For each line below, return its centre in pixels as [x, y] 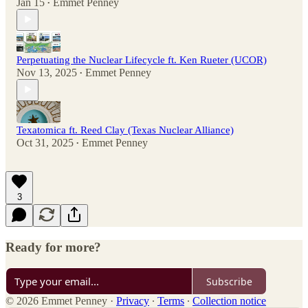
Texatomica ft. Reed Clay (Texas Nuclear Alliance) [125, 130]
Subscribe [229, 281]
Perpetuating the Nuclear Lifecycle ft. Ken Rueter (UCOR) [142, 59]
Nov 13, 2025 [47, 72]
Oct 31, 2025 [45, 142]
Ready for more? [53, 247]
